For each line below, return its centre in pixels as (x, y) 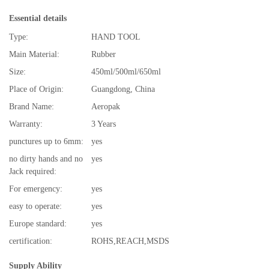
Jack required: (33, 172)
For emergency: (36, 189)
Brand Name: (32, 107)
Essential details (38, 19)
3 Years (104, 124)
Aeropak (106, 107)
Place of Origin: (36, 89)
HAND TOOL (116, 37)
